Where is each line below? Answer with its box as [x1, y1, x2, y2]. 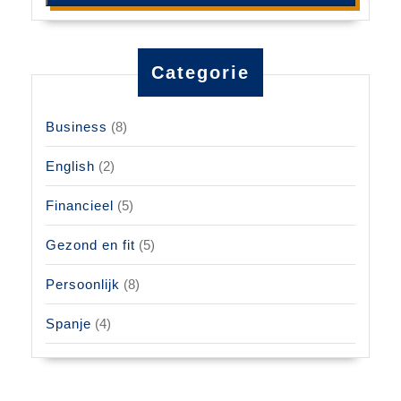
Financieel [46, 198, 114, 213]
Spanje [46, 316, 91, 331]
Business [46, 119, 107, 134]
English [46, 158, 95, 174]
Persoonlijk [46, 277, 120, 292]
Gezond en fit [46, 237, 135, 252]
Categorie [151, 63, 250, 82]
